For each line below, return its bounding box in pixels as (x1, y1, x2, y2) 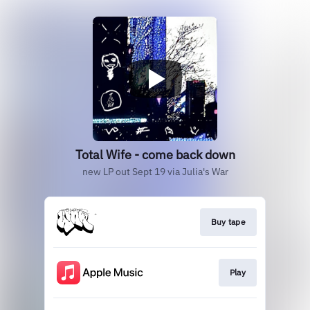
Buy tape (210, 217, 246, 227)
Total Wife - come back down (75, 147, 235, 163)
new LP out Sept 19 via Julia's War (82, 165, 228, 178)
